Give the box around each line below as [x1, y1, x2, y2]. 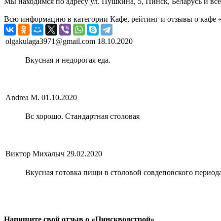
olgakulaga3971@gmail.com [5, 37, 95, 46]
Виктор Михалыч [5, 149, 65, 158]
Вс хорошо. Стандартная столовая [25, 112, 140, 121]
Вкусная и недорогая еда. [25, 56, 110, 65]
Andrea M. [5, 93, 39, 102]
